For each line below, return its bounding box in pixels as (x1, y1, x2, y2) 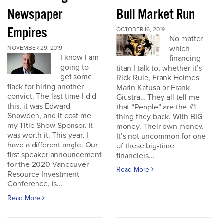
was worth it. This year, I (7, 130, 88, 140)
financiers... (116, 151, 155, 161)
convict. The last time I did (7, 91, 96, 101)
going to (60, 62, 89, 72)
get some (60, 72, 92, 82)
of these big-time (116, 141, 174, 151)
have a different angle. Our (7, 140, 98, 150)
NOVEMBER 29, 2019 (7, 44, 62, 51)
